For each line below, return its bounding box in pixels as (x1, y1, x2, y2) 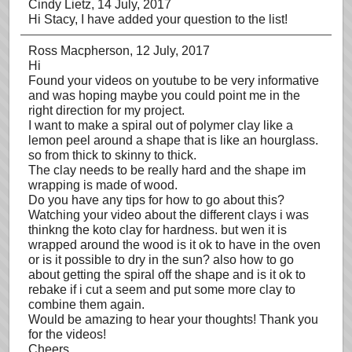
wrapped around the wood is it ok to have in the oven (28, 238, 321, 251)
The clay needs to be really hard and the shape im (28, 163, 306, 177)
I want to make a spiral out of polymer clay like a (28, 119, 293, 132)
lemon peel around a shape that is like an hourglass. (28, 134, 318, 147)
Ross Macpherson (28, 44, 130, 57)
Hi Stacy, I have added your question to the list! (28, 13, 288, 26)
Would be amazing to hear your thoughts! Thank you (28, 313, 318, 326)
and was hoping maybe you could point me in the (28, 89, 300, 102)
